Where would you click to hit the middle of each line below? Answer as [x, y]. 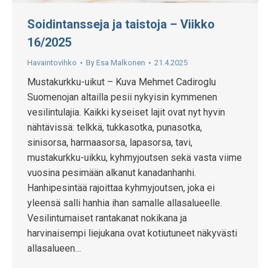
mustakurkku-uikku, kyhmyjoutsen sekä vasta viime [135, 158]
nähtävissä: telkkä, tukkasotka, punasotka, [115, 128]
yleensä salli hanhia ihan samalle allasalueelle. [125, 203]
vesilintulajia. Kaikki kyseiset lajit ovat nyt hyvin [126, 113]
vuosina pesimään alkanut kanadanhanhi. [112, 173]
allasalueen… [54, 249]
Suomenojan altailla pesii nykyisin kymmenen [122, 97]
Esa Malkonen [121, 63]
